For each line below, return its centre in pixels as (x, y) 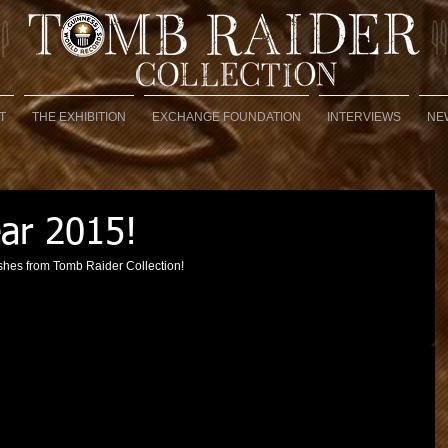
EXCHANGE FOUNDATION (226, 117)
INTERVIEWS (364, 117)
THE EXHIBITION (79, 117)
